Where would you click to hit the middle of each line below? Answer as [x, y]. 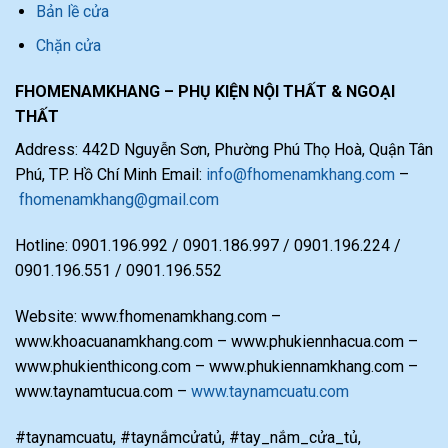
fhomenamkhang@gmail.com [119, 200]
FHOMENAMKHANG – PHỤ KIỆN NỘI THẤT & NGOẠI [205, 92]
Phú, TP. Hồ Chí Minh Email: [110, 175]
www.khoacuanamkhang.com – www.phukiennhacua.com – [216, 341]
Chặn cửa [68, 46]
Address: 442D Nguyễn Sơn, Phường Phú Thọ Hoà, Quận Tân [224, 150]
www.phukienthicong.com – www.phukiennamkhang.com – [216, 366]
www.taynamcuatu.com [270, 391]
